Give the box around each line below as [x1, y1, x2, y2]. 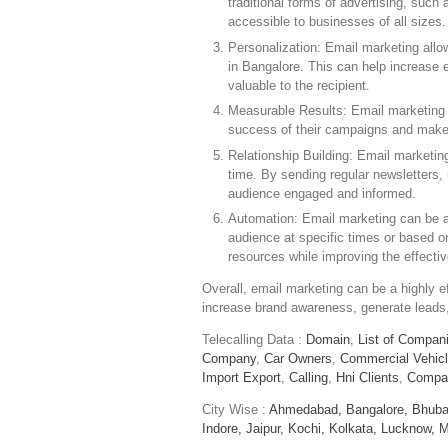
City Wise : [202, 402, 269, 418]
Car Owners [264, 351, 332, 367]
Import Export [202, 370, 281, 386]
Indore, [202, 421, 242, 437]
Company [202, 351, 256, 367]
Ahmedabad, [269, 402, 342, 418]
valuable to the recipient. [228, 77, 371, 93]
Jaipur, [246, 421, 284, 437]
